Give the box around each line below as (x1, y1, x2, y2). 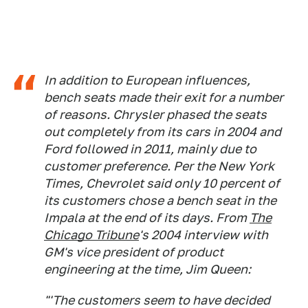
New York (218, 159, 274, 174)
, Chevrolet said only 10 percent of (80, 176, 280, 191)
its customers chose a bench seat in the (44, 193, 276, 208)
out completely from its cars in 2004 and (44, 124, 281, 140)
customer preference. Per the (44, 159, 218, 174)
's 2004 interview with (139, 228, 268, 243)
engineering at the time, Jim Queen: (44, 262, 251, 277)
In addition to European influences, (44, 73, 250, 88)
